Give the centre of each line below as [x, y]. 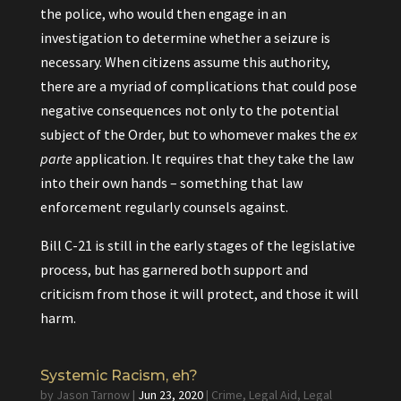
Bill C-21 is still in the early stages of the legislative [197, 245]
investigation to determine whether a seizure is [185, 38]
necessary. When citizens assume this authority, [185, 62]
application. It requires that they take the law [213, 158]
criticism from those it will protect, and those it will [199, 294]
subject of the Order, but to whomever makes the [192, 134]
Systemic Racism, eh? [119, 375]
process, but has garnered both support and [174, 269]
